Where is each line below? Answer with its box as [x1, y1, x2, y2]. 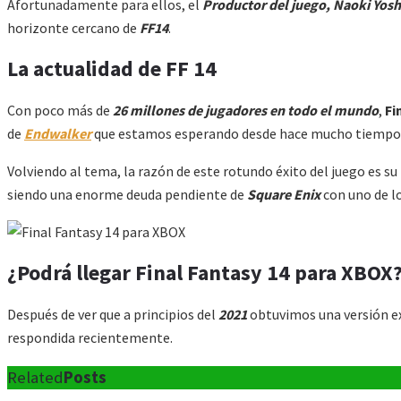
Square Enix [247, 185, 320, 204]
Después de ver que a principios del [7, 304, 218, 323]
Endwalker [24, 124, 91, 143]
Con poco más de [7, 101, 113, 120]
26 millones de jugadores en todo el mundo [113, 101, 379, 120]
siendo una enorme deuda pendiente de [7, 185, 247, 204]
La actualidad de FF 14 [7, 55, 217, 83]
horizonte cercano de [7, 19, 140, 38]
